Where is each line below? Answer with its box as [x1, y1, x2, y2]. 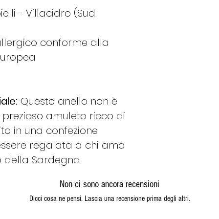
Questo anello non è [18, 94, 117, 109]
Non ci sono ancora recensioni [60, 179, 159, 190]
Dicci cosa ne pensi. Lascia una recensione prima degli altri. [29, 194, 190, 203]
